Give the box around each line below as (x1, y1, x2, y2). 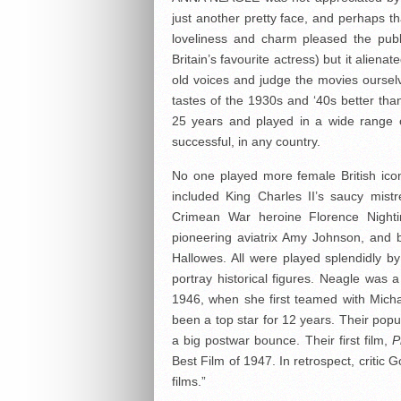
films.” (172, 374, 206, 389)
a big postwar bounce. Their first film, (172, 333, 393, 348)
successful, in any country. (172, 134, 320, 149)
